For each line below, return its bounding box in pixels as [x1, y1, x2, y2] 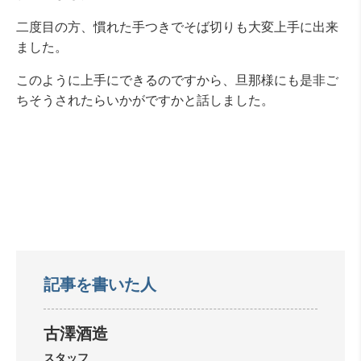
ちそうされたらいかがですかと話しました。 [16, 92, 274, 108]
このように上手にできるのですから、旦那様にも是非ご [16, 72, 338, 88]
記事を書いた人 [44, 273, 156, 294]
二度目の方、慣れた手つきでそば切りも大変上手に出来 [16, 19, 338, 35]
